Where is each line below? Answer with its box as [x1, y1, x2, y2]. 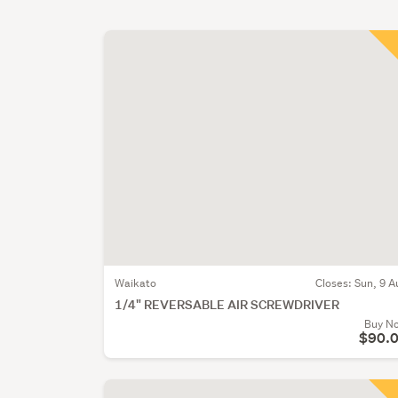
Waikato [115, 275, 157, 291]
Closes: [315, 275, 354, 291]
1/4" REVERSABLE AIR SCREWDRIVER [115, 296, 340, 314]
